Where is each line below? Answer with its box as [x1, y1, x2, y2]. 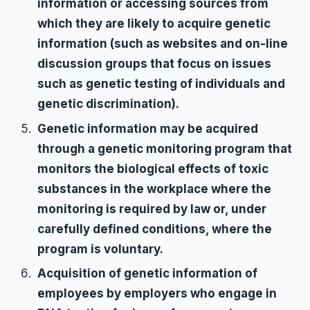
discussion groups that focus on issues [37, 56, 272, 71]
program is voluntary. [37, 241, 164, 256]
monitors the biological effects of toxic [37, 161, 269, 176]
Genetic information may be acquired [37, 121, 259, 136]
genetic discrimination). [37, 96, 180, 111]
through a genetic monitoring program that [37, 141, 293, 156]
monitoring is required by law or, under [37, 201, 267, 216]
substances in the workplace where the [37, 181, 272, 196]
